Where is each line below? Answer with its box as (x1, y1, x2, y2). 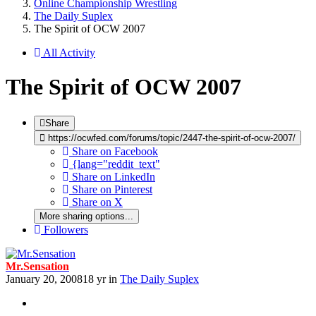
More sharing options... (39, 210, 133, 221)
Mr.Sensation (6, 260, 69, 272)
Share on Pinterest (72, 183, 152, 195)
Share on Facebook (72, 145, 158, 157)
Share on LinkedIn (72, 170, 155, 183)
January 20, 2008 (6, 272, 83, 285)
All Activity (43, 46, 95, 59)
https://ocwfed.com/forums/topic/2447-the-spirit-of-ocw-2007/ (45, 132, 296, 143)
